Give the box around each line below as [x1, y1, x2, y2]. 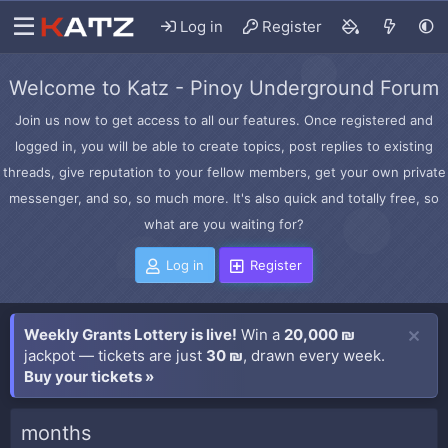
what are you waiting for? [144, 216, 304, 232]
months [21, 421, 91, 445]
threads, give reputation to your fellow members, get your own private [2, 164, 446, 180]
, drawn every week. [243, 346, 385, 365]
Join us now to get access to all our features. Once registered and [15, 112, 433, 128]
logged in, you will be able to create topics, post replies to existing [15, 138, 433, 154]
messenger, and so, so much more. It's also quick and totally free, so [9, 190, 439, 206]
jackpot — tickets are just [24, 346, 206, 365]
